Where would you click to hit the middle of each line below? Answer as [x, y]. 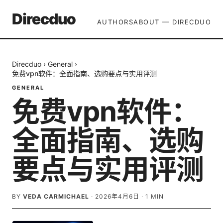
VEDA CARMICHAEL [56, 196]
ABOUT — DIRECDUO [172, 22]
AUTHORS [115, 22]
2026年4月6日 [117, 196]
